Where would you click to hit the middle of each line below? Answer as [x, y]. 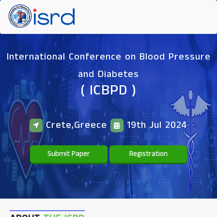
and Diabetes [108, 74]
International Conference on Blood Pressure [108, 57]
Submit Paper [69, 154]
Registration [148, 154]
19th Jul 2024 [155, 125]
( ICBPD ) [108, 90]
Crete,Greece [77, 125]
